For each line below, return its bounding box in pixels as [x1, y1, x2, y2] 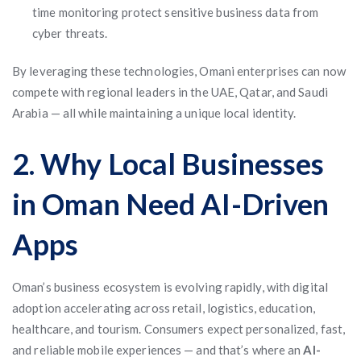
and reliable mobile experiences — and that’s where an [12, 342, 304, 357]
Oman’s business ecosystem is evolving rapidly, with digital [12, 280, 328, 294]
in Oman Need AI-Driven [12, 186, 330, 222]
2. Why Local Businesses [12, 146, 325, 181]
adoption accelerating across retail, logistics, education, [12, 301, 315, 315]
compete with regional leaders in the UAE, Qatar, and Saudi [12, 85, 328, 99]
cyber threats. [32, 26, 108, 40]
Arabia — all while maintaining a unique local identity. [12, 106, 297, 120]
